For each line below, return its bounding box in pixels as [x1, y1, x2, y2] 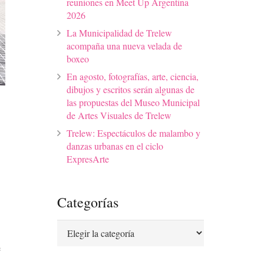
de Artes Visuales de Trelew [67, 108, 171, 121]
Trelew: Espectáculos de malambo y [67, 126, 200, 139]
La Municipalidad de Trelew [67, 26, 172, 39]
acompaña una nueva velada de [67, 39, 182, 52]
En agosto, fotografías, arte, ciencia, [67, 70, 199, 82]
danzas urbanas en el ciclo [67, 139, 163, 152]
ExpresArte [67, 152, 109, 165]
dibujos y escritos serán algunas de [67, 82, 194, 95]
